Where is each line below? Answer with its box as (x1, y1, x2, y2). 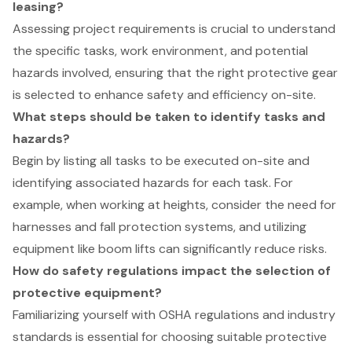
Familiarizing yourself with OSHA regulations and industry (13, 306, 335, 324)
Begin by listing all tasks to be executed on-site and (13, 152, 310, 170)
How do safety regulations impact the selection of (13, 262, 331, 280)
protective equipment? (13, 284, 162, 302)
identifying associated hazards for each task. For (13, 174, 293, 192)
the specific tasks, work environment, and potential (13, 42, 308, 60)
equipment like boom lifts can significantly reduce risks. (13, 240, 327, 258)
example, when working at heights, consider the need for (13, 196, 336, 214)
